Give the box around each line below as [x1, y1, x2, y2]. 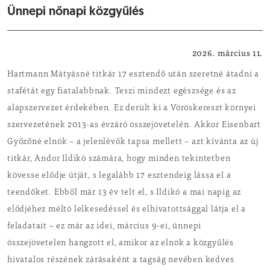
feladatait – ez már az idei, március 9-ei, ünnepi [7, 222, 202, 231]
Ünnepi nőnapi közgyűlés [7, 6, 144, 18]
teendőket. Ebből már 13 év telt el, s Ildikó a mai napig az [7, 189, 242, 197]
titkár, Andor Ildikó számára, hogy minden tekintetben [7, 155, 231, 163]
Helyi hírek [225, 43, 259, 51]
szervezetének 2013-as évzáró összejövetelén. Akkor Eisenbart [7, 121, 261, 130]
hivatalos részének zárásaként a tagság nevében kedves [7, 256, 234, 265]
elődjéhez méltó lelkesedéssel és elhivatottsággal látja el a [7, 206, 246, 214]
